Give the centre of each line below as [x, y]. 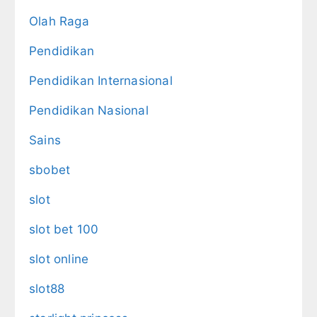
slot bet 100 [64, 229]
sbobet [50, 170]
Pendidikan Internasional [101, 81]
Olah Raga [59, 21]
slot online [59, 259]
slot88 [47, 289]
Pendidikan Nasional [89, 110]
